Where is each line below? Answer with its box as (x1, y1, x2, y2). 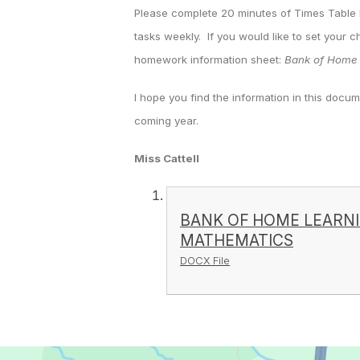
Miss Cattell (134, 152, 199, 165)
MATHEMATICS (180, 230, 293, 250)
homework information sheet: (134, 53, 284, 66)
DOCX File (180, 254, 230, 267)
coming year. (134, 114, 198, 127)
